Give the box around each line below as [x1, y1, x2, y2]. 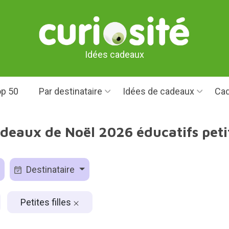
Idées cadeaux [85, 49, 144, 60]
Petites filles [20, 196, 73, 208]
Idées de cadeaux [122, 86, 194, 97]
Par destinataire [38, 86, 102, 97]
